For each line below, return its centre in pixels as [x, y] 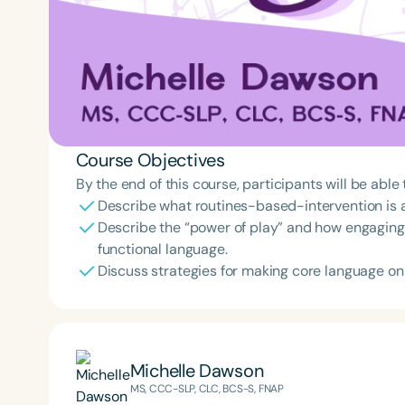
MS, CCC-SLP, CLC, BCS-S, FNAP [207, 389]
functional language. [162, 249]
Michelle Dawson [197, 371]
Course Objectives [150, 160]
